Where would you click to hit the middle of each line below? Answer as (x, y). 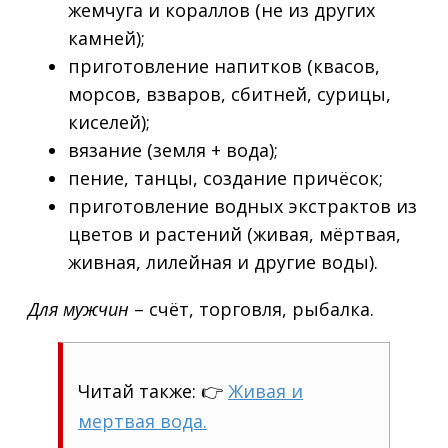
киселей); (109, 121)
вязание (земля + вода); (173, 149)
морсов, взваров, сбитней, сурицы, (229, 93)
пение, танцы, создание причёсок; (225, 177)
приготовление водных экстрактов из (242, 205)
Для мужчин (78, 308)
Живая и (265, 390)
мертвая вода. (142, 420)
